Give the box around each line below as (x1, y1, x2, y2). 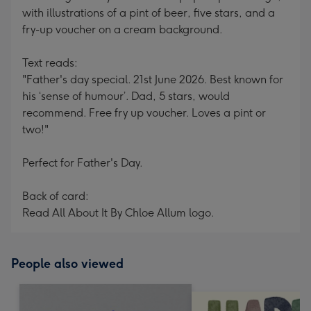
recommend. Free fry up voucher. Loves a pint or (22, 106, 266, 119)
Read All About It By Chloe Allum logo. (22, 206, 215, 219)
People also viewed (11, 256, 124, 271)
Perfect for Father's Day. (22, 156, 143, 169)
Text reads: (22, 56, 78, 69)
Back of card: (22, 190, 89, 203)
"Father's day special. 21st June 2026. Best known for (22, 73, 283, 86)
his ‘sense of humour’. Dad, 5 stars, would (22, 90, 230, 103)
